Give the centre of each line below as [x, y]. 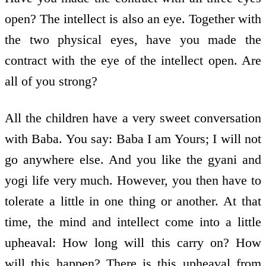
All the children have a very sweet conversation [133, 118]
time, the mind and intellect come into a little [133, 222]
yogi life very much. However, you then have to [133, 180]
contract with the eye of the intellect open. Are [133, 60]
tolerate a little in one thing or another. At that [133, 201]
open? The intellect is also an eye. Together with [133, 18]
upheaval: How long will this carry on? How [133, 243]
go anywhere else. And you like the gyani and [133, 160]
